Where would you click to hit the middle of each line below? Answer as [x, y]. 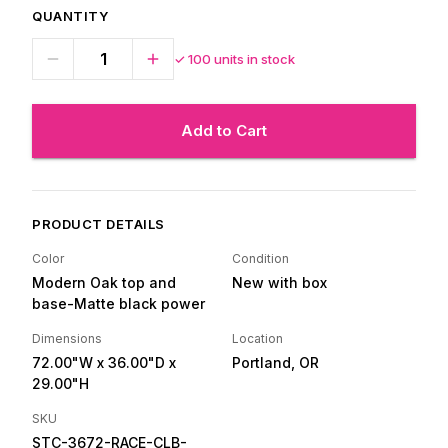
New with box [279, 282]
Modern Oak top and [104, 282]
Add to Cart [224, 130]
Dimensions [67, 338]
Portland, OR [275, 362]
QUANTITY [70, 16]
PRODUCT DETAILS [98, 224]
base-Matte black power [118, 303]
